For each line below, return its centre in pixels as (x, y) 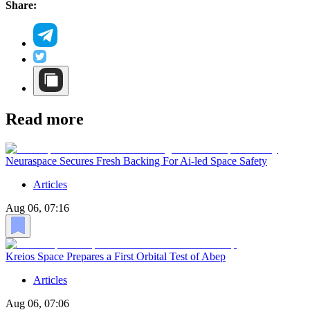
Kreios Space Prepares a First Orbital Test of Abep (116, 256)
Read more (45, 119)
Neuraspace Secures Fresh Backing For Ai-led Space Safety (136, 161)
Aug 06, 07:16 (37, 208)
